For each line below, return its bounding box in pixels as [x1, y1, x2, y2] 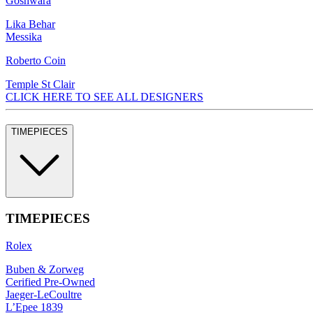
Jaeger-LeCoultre [6, 288, 82, 300]
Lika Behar [6, 17, 55, 30]
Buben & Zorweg [6, 263, 84, 275]
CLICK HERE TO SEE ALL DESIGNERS [6, 90, 203, 103]
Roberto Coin [6, 54, 66, 66]
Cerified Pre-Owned [6, 275, 95, 288]
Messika [6, 30, 42, 43]
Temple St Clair [6, 78, 75, 90]
